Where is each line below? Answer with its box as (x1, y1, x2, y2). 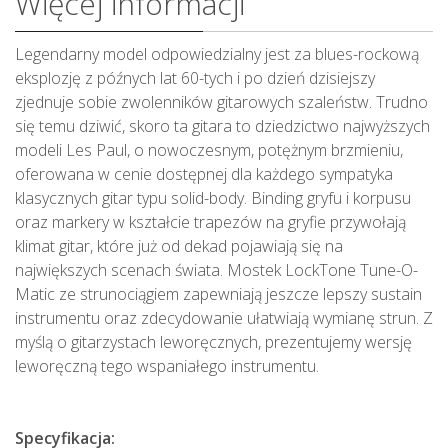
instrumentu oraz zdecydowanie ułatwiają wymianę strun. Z (15, 307, 433, 330)
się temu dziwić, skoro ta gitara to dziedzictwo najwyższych (15, 115, 430, 138)
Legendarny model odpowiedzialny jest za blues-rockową (15, 43, 419, 66)
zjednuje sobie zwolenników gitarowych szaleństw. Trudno (15, 91, 428, 114)
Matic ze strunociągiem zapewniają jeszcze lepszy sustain (15, 283, 422, 306)
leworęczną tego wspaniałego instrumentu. (15, 355, 319, 378)
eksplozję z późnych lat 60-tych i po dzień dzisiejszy (15, 67, 375, 90)
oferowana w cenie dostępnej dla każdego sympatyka (15, 163, 393, 186)
